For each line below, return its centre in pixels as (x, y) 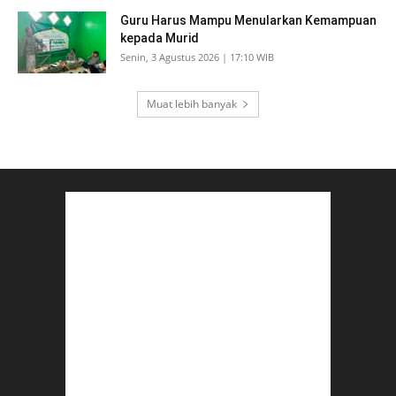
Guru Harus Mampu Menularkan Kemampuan (248, 21)
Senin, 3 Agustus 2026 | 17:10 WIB (197, 57)
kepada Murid (160, 38)
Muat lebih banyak (192, 104)
